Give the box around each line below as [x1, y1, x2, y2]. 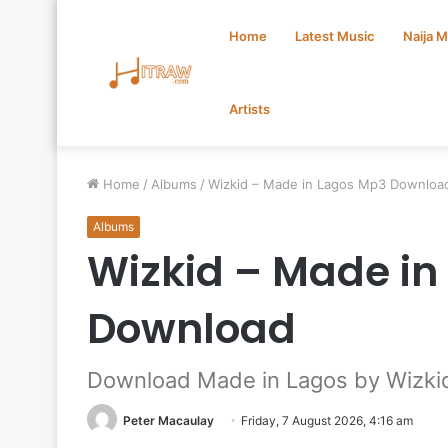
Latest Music [295, 28, 375, 44]
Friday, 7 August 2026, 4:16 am [241, 413, 413, 428]
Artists [229, 101, 270, 117]
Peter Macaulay [123, 413, 214, 428]
